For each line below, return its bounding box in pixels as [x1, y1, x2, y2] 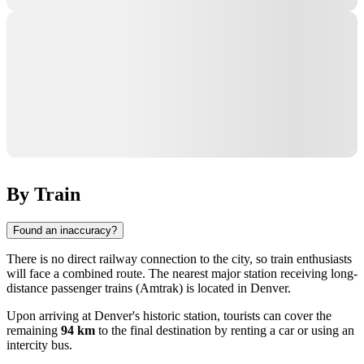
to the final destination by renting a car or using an [95, 323, 354, 337]
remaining [6, 323, 61, 337]
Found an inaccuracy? [13, 223, 117, 236]
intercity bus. [6, 337, 72, 352]
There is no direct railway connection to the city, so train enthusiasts [6, 251, 352, 266]
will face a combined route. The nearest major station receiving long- [6, 266, 357, 280]
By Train [6, 183, 80, 205]
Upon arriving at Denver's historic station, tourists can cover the [6, 308, 331, 323]
